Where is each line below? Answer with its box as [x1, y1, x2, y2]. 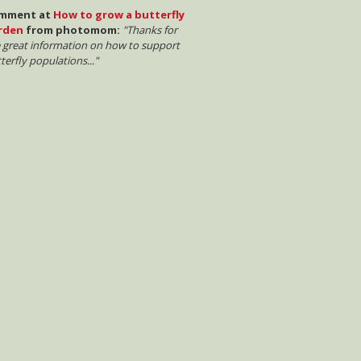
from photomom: [23, 22, 120, 37]
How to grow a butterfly [52, 6, 185, 22]
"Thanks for [122, 22, 177, 37]
